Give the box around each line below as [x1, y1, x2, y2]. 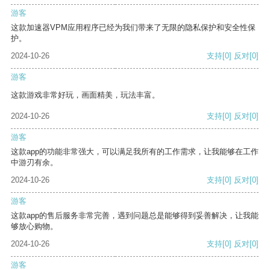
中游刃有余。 [11, 158, 58, 168]
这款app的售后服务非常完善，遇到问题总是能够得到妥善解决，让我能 [11, 211, 259, 221]
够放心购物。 [11, 222, 58, 231]
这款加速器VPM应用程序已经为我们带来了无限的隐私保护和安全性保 [11, 23, 256, 33]
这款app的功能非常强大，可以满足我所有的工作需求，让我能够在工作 [11, 147, 259, 157]
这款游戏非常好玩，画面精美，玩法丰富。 [11, 90, 160, 100]
